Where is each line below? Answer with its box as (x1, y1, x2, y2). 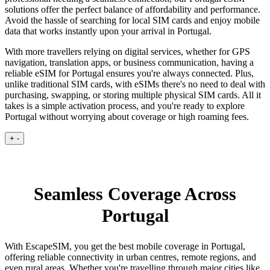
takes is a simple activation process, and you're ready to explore (5, 101, 245, 111)
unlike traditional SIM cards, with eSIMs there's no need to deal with (5, 79, 265, 90)
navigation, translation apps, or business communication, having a (5, 57, 254, 68)
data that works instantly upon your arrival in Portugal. (5, 26, 212, 37)
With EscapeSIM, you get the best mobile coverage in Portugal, (5, 241, 245, 252)
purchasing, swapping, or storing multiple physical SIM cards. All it (5, 90, 261, 101)
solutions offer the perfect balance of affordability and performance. (5, 4, 260, 15)
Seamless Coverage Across (34, 184, 236, 204)
